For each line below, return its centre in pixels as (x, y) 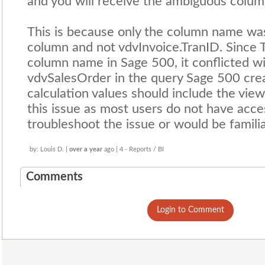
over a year (86, 149)
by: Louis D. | (49, 149)
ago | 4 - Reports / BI (133, 149)
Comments (54, 177)
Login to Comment (190, 210)
